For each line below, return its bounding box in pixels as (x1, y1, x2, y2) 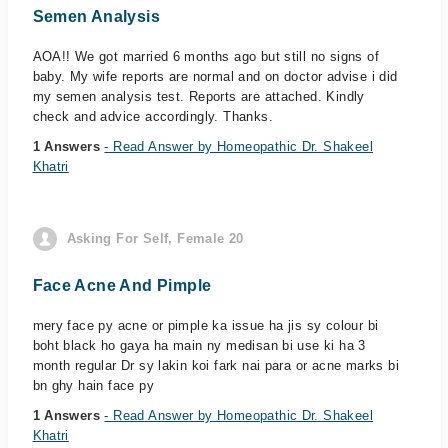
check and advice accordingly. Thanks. (32, 109, 273, 124)
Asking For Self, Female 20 (66, 231, 244, 246)
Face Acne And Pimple (32, 277, 212, 294)
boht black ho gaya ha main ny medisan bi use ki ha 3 (32, 338, 366, 353)
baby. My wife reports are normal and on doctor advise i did (32, 69, 398, 84)
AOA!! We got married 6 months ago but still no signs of (32, 49, 379, 64)
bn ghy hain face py (32, 378, 154, 393)
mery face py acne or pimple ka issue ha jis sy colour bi (32, 318, 379, 333)
